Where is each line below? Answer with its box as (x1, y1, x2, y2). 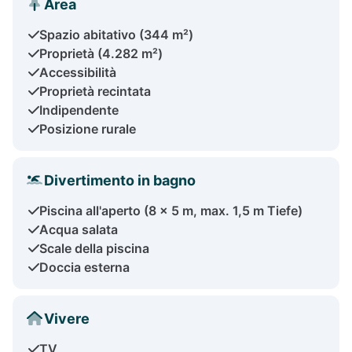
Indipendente (39, 101, 119, 118)
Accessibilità (39, 64, 116, 80)
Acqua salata (39, 221, 118, 237)
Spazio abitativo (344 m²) (39, 26, 193, 42)
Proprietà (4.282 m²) (39, 45, 163, 61)
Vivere (44, 310, 90, 327)
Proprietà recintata (39, 82, 151, 99)
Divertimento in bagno (44, 171, 196, 189)
